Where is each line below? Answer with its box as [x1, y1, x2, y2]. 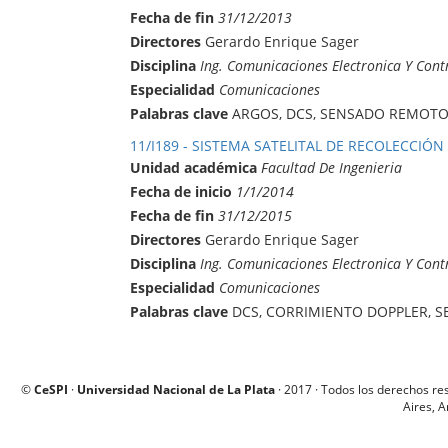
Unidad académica [130, 157, 257, 177]
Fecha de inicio [130, 181, 232, 201]
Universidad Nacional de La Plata [77, 381, 275, 398]
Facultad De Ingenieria [261, 157, 402, 177]
